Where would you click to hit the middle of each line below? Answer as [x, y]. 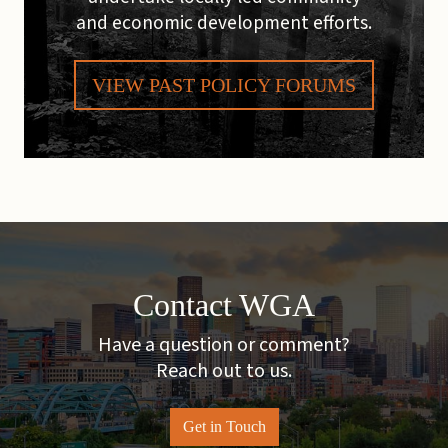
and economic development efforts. [224, 22]
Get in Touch [224, 426]
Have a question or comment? [224, 344]
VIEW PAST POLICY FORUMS [224, 84]
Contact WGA [224, 304]
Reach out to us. [224, 370]
